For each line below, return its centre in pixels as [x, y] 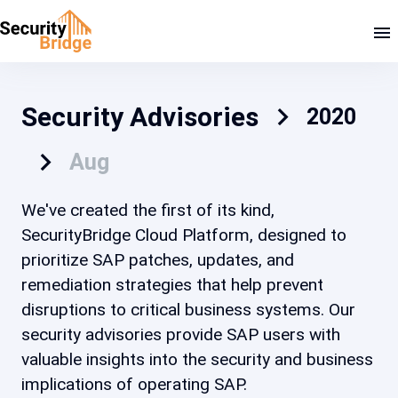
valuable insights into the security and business [197, 359]
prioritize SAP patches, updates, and [158, 260]
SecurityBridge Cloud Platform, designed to [184, 235]
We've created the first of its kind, [148, 210]
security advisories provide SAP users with [181, 334]
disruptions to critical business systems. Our [188, 310]
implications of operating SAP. [134, 384]
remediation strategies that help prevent [172, 285]
